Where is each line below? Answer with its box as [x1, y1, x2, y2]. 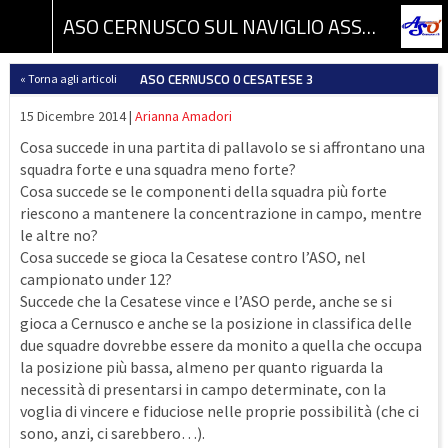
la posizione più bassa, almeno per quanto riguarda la [20, 357, 383, 377]
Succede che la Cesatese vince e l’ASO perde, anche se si [20, 291, 392, 311]
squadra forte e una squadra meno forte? [20, 159, 296, 179]
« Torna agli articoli [20, 71, 117, 86]
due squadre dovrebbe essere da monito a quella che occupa [20, 335, 422, 355]
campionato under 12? [20, 269, 172, 289]
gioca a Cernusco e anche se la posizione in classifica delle [20, 313, 412, 333]
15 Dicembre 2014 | [20, 107, 135, 125]
